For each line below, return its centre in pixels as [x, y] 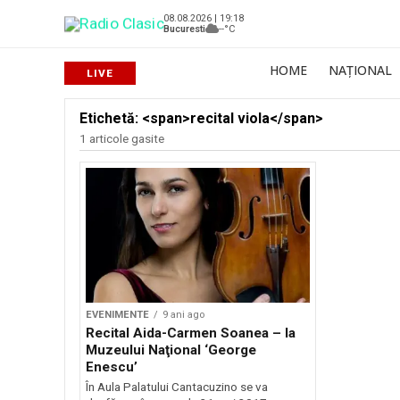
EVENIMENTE [117, 314]
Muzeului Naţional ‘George [171, 350]
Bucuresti [184, 29]
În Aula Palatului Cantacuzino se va [177, 387]
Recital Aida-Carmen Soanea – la [191, 333]
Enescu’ [112, 367]
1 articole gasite [122, 139]
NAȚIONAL [360, 70]
